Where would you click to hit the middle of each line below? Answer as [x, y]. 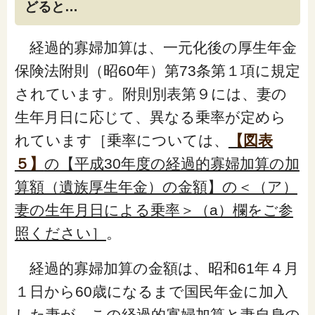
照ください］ [60, 233]
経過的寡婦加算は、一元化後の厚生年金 [155, 48]
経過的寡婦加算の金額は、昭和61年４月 [156, 268]
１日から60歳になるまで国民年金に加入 [151, 291]
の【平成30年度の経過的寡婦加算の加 [172, 164]
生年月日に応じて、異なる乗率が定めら [150, 117]
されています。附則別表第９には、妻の [150, 94]
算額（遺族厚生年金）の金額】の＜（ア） [156, 187]
